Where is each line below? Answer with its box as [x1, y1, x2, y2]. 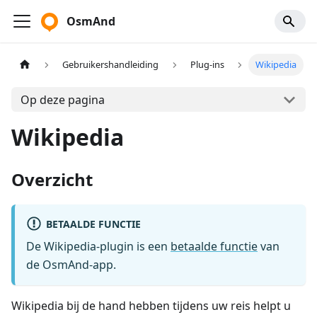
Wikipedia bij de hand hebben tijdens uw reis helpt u [11, 298, 291, 314]
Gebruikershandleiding [62, 58, 159, 71]
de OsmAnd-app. [26, 257, 116, 273]
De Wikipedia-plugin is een [26, 238, 171, 255]
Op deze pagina [20, 91, 105, 108]
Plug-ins [190, 58, 224, 71]
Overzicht [11, 168, 93, 191]
